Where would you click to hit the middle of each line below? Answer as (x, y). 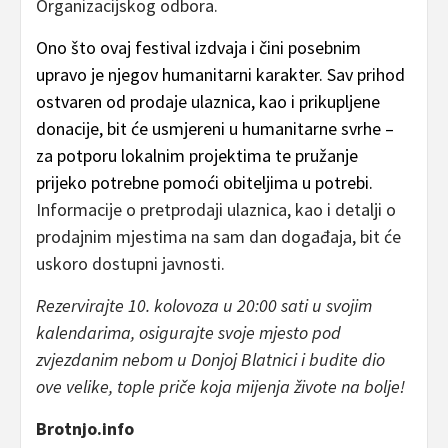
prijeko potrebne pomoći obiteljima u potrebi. (204, 183)
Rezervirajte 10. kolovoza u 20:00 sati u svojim (204, 306)
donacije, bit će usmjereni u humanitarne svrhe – (215, 129)
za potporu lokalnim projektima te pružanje (197, 156)
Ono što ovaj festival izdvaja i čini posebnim (198, 48)
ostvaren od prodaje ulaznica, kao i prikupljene (208, 102)
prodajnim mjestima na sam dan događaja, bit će (218, 237)
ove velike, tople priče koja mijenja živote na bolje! (222, 387)
